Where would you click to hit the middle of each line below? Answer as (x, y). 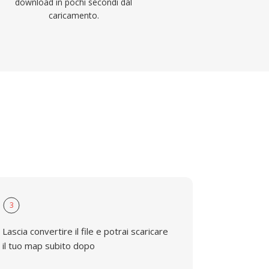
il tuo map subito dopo (49, 246)
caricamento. (74, 15)
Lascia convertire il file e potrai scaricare (86, 231)
